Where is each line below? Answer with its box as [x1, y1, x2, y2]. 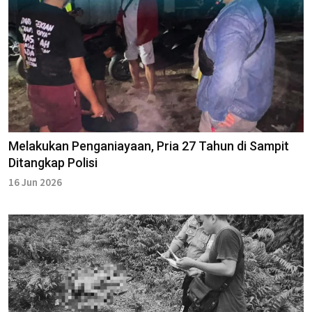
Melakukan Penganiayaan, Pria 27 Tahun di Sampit [8, 138, 289, 153]
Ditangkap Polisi [8, 155, 97, 170]
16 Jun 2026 [8, 175, 62, 189]
